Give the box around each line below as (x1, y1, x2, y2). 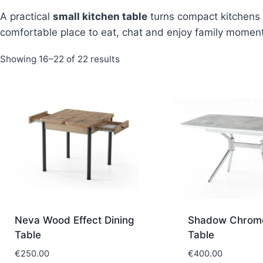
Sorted (119, 52, 150, 64)
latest (119, 87, 144, 99)
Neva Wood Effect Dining (14, 214, 134, 227)
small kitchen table (53, 10, 148, 22)
